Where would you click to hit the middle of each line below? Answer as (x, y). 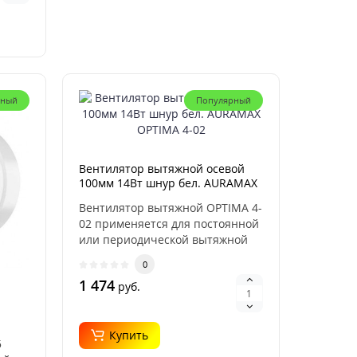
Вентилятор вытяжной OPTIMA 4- (171, 208)
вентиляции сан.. (127, 256)
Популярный (223, 100)
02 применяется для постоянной (169, 224)
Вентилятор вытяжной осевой (162, 169)
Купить (129, 335)
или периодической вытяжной (164, 240)
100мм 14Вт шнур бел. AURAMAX (169, 183)
